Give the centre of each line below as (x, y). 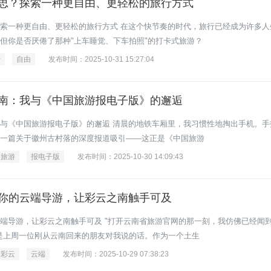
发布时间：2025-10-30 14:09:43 (130, 157)
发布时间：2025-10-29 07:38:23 (116, 254)
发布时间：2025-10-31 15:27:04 (101, 59)
